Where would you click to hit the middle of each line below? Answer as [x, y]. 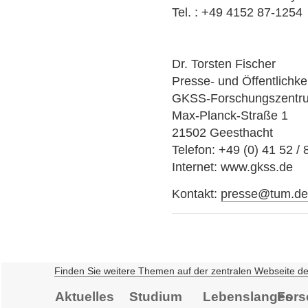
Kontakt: [197, 194]
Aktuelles [85, 296]
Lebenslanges [248, 296]
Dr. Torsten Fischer [224, 64]
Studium [155, 296]
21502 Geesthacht [223, 132]
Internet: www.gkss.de [233, 167]
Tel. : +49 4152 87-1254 [238, 12]
